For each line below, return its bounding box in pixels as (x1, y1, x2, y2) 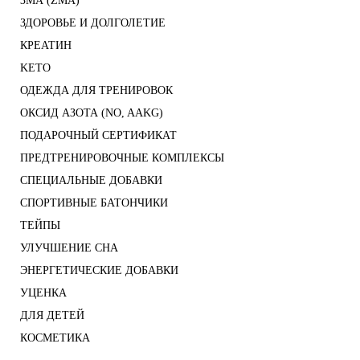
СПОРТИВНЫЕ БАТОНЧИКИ (20, 197, 168, 210)
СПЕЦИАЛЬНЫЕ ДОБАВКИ (20, 174, 162, 187)
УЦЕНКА (20, 287, 67, 300)
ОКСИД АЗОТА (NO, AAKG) (20, 107, 163, 120)
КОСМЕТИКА (20, 332, 90, 345)
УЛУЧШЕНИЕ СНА (20, 242, 118, 255)
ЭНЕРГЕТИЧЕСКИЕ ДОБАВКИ (20, 264, 178, 277)
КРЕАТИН (20, 39, 72, 52)
